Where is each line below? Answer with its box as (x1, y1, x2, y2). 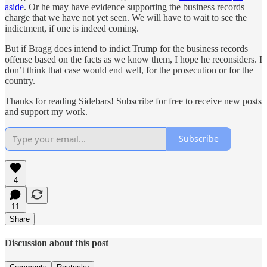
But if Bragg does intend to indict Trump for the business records (5, 43, 248, 54)
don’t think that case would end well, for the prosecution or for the (5, 64, 253, 75)
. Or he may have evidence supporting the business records (24, 1, 244, 12)
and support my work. (5, 106, 88, 117)
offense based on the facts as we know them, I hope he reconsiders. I (5, 54, 262, 64)
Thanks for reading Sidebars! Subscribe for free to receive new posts (5, 95, 262, 106)
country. (5, 75, 35, 86)
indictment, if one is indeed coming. (5, 23, 139, 33)
